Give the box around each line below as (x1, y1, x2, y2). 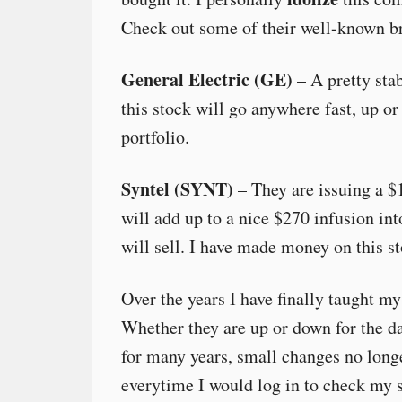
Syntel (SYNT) (121, 176, 233, 202)
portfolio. (121, 125, 189, 149)
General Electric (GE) (121, 66, 293, 92)
